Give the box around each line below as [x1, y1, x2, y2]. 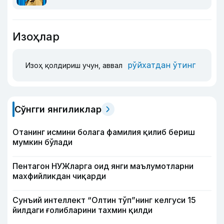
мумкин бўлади [12, 136, 72, 147]
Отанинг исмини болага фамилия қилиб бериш [12, 126, 195, 137]
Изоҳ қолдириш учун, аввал [25, 61, 124, 70]
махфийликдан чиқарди [12, 170, 106, 181]
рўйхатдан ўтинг [127, 60, 195, 70]
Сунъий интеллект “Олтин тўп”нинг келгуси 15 [12, 194, 196, 205]
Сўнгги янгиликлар [14, 103, 101, 114]
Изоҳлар [12, 29, 59, 43]
